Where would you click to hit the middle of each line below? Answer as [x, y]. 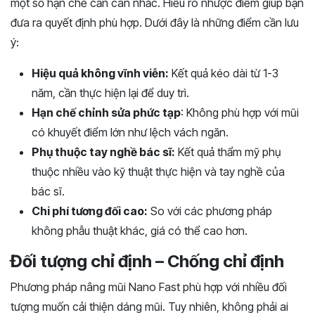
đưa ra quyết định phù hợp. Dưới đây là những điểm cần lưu [155, 22]
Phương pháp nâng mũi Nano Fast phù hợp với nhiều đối [149, 287]
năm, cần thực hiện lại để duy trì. [110, 92]
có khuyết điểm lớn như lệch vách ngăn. [130, 132]
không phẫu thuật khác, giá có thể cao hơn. [140, 230]
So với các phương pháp [210, 211]
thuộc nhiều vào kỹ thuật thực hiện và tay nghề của [158, 171]
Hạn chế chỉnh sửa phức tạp [106, 112]
